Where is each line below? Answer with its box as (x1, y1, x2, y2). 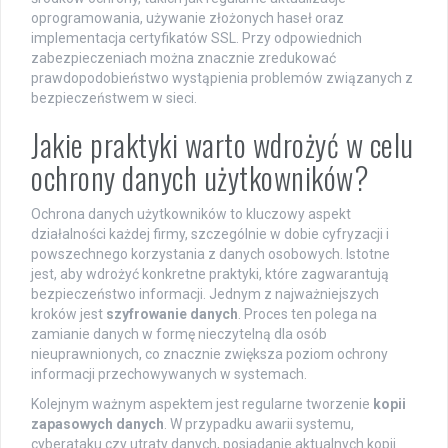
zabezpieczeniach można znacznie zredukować (31, 49, 336, 66)
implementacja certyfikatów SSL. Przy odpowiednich (31, 29, 362, 46)
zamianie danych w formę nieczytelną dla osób (31, 325, 327, 342)
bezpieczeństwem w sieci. (31, 89, 197, 106)
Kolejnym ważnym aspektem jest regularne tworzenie (31, 395, 373, 412)
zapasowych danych (31, 415, 164, 432)
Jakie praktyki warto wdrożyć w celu (31, 121, 414, 167)
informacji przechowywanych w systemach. (31, 365, 307, 382)
